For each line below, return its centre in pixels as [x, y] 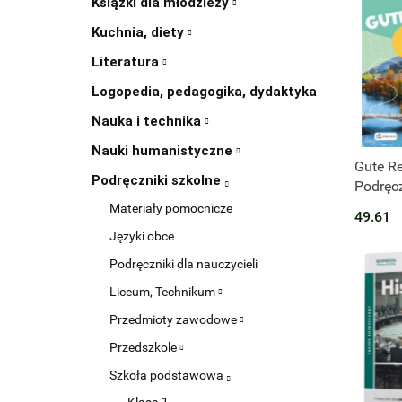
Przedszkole [144, 348]
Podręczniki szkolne [158, 181]
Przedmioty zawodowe [175, 320]
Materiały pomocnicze [171, 209]
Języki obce [142, 236]
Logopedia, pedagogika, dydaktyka [204, 92]
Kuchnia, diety [140, 33]
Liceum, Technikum [164, 292]
